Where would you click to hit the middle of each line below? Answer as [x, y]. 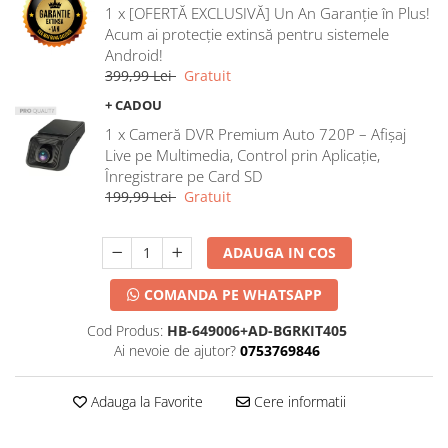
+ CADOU [133, 105]
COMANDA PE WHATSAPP [231, 294]
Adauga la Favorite [144, 401]
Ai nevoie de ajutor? [174, 350]
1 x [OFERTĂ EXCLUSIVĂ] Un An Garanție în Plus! [267, 13]
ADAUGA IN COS [280, 252]
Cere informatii [297, 401]
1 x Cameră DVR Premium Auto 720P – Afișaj [255, 134]
